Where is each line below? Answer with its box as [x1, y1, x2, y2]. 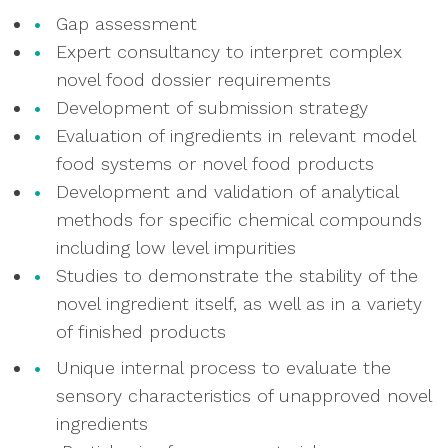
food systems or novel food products [56, 152, 374, 174]
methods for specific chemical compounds [56, 208, 422, 230]
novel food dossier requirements [56, 68, 331, 90]
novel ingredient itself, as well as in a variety [56, 292, 422, 314]
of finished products [56, 320, 232, 342]
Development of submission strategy [56, 96, 368, 118]
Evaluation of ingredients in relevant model [56, 124, 415, 146]
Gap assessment [56, 12, 203, 34]
